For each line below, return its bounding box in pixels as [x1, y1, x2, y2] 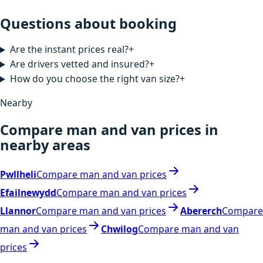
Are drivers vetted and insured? [9, 58, 149, 71]
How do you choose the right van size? [9, 72, 180, 86]
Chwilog [101, 222, 138, 236]
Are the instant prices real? [9, 43, 129, 56]
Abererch [180, 204, 222, 218]
